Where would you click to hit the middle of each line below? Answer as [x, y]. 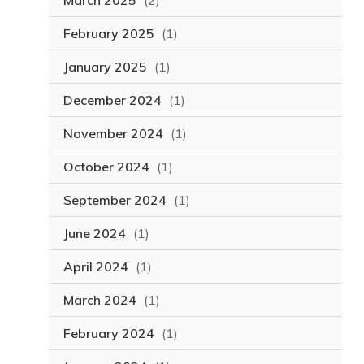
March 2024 [100, 300]
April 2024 [95, 267]
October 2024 [106, 167]
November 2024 [113, 134]
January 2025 [105, 67]
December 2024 [112, 100]
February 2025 [108, 34]
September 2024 [115, 200]
